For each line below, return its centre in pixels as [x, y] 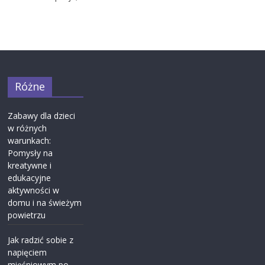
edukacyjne [30, 177]
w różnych [28, 128]
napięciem [28, 252]
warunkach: [30, 140]
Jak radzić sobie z [41, 240]
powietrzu [27, 215]
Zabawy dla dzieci [42, 115]
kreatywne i [30, 165]
